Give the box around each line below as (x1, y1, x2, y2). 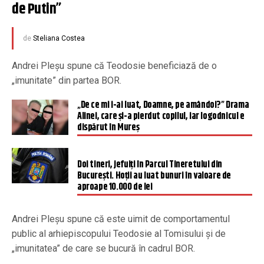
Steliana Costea (33, 34, 85, 43)
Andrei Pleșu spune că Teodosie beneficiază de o (12, 60, 217, 72)
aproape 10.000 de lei (77, 180, 153, 195)
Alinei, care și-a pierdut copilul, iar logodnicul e (77, 109, 245, 124)
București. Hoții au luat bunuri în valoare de (77, 169, 231, 184)
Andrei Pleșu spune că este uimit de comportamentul (12, 213, 230, 225)
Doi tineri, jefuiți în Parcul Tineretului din (77, 157, 222, 173)
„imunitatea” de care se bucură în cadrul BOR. (12, 243, 195, 255)
